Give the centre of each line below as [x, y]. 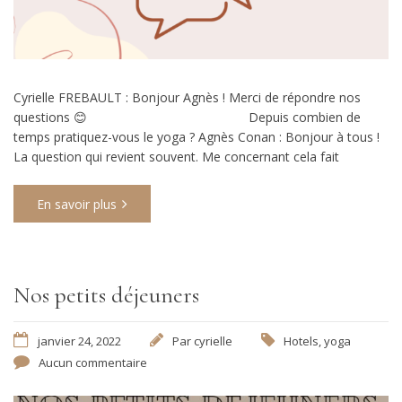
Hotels [301, 341]
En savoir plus [77, 205]
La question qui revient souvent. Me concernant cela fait [176, 157]
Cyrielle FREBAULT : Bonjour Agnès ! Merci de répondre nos [187, 98]
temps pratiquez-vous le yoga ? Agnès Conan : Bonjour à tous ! [197, 137]
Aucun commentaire [93, 363]
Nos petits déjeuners [106, 295]
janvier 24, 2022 [79, 341]
